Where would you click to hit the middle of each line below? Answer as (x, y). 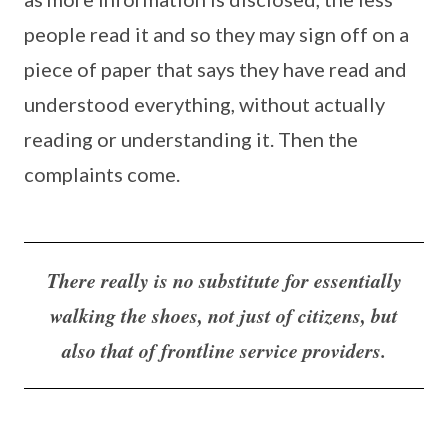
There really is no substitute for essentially (224, 279)
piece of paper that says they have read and (215, 68)
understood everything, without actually (204, 103)
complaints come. (102, 173)
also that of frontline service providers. (224, 349)
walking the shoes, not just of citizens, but (224, 314)
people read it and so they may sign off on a (216, 33)
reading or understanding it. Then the (191, 138)
